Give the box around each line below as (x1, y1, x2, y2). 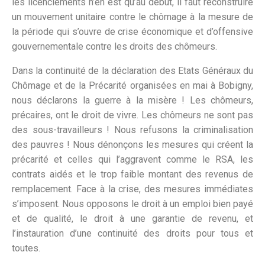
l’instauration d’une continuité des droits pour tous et (12, 228, 253, 240)
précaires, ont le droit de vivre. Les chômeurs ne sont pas (12, 109, 253, 121)
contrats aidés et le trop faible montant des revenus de (12, 169, 253, 180)
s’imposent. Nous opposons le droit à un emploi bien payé (12, 198, 253, 210)
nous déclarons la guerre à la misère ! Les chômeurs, (12, 95, 253, 106)
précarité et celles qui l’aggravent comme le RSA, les (12, 154, 253, 166)
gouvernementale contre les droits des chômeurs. (12, 41, 217, 53)
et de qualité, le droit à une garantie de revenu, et (12, 213, 253, 225)
